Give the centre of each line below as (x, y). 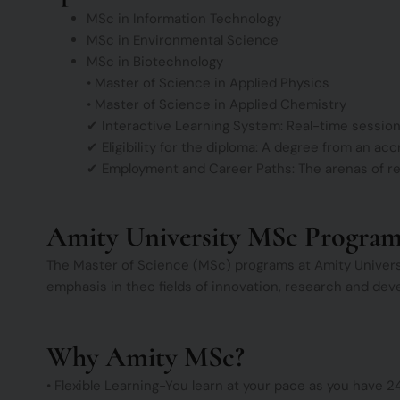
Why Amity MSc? (146, 357)
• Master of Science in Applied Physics (208, 83)
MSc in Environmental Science (183, 41)
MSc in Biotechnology (155, 62)
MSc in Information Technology (184, 19)
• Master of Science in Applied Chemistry (217, 105)
